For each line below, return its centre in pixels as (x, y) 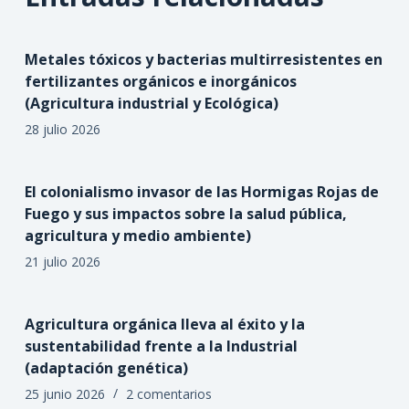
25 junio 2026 (64, 394)
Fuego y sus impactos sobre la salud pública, (185, 214)
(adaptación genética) (106, 368)
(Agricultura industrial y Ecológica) (151, 104)
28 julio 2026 (62, 130)
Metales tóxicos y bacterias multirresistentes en (203, 60)
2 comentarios (168, 394)
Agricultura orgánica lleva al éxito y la (164, 325)
